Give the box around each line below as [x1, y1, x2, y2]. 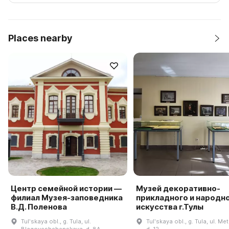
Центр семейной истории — [11, 183, 122, 193]
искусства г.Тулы [135, 201, 203, 212]
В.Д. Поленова [11, 201, 67, 212]
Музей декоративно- [135, 183, 220, 193]
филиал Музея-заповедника [11, 192, 123, 202]
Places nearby [8, 33, 73, 43]
